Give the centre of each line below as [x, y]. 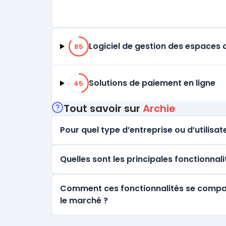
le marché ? [84, 201]
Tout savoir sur [103, 108]
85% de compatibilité [105, 41]
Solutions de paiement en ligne [152, 83]
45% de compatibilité [106, 77]
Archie [159, 108]
